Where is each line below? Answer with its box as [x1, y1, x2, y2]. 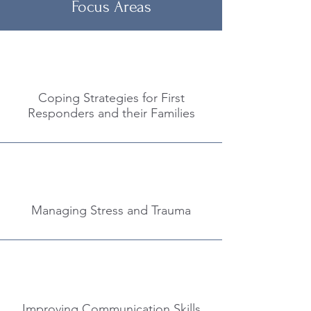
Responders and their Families [27, 106, 195, 121]
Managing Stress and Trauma [31, 203, 191, 218]
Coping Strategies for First [37, 90, 185, 106]
